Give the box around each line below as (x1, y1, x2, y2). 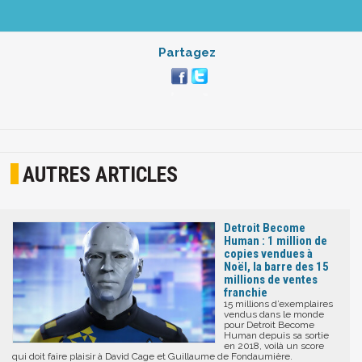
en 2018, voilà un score (224, 339, 324, 351)
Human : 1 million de (224, 233, 327, 248)
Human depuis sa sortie (224, 329, 329, 341)
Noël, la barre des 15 (224, 259, 329, 274)
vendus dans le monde (224, 308, 324, 320)
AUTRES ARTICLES (23, 162, 179, 187)
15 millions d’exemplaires (224, 297, 333, 309)
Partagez (158, 44, 216, 60)
